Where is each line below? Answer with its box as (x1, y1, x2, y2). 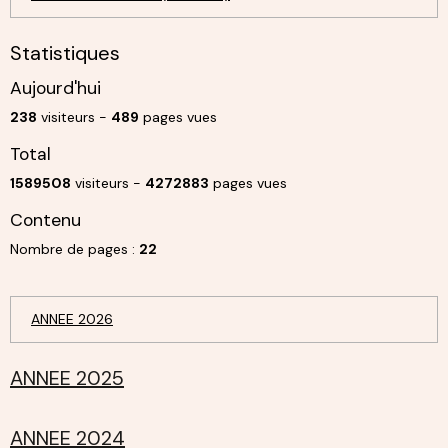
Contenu (10, 209, 81, 232)
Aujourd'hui (10, 77, 101, 100)
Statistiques (10, 40, 120, 67)
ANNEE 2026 (31, 310, 113, 329)
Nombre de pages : (10, 240, 139, 259)
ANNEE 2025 (10, 365, 124, 392)
